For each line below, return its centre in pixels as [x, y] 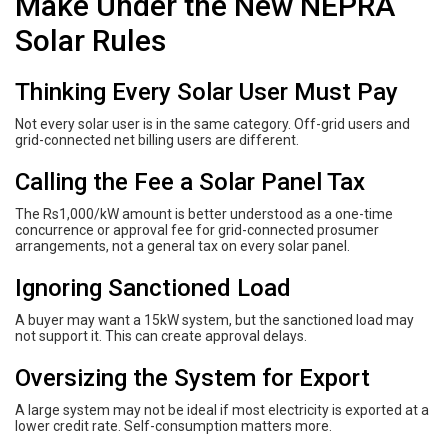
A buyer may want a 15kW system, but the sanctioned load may [214, 319]
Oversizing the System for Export [192, 377]
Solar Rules [90, 40]
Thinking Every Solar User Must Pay [206, 91]
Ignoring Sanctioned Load [153, 287]
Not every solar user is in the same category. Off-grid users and [212, 123]
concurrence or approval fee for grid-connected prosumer [197, 229]
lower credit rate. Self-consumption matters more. [173, 425]
